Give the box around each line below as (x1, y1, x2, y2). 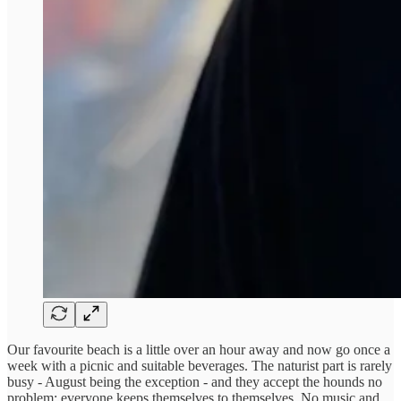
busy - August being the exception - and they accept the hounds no (7, 374, 382, 390)
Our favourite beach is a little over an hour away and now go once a (7, 342, 390, 358)
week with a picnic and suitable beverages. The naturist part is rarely (7, 358, 392, 374)
